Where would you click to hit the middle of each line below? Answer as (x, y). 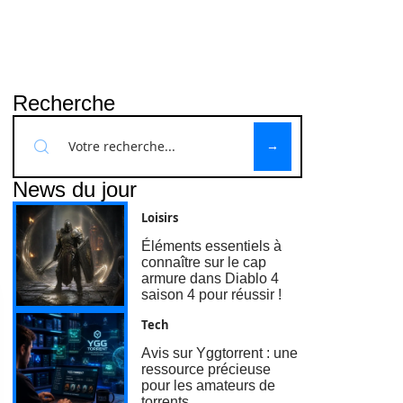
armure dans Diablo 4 (210, 278)
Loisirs (160, 217)
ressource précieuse (206, 370)
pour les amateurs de (209, 386)
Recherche (64, 103)
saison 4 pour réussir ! (212, 294)
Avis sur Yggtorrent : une (220, 354)
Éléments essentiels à (212, 246)
